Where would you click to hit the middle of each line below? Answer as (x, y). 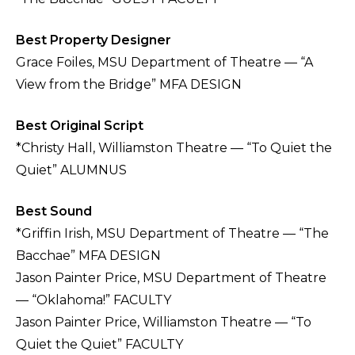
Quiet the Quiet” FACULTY (99, 345)
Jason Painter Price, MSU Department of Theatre (171, 278)
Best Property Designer (94, 40)
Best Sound (54, 212)
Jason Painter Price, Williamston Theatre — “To (164, 323)
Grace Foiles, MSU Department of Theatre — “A (164, 63)
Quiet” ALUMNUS (71, 170)
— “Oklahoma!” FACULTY (94, 300)
